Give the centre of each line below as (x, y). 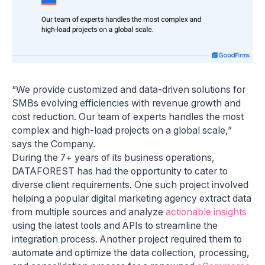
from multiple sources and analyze (89, 212)
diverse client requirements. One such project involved (130, 185)
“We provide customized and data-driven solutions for (129, 90)
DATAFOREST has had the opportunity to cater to (120, 172)
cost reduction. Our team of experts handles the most (128, 117)
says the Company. (55, 144)
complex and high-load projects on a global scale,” (122, 131)
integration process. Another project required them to (127, 240)
